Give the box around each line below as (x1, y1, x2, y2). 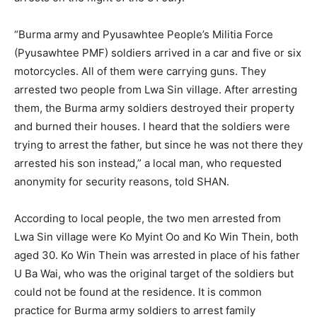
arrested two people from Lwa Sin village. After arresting (14, 82, 297, 96)
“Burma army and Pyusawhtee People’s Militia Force (14, 27, 273, 41)
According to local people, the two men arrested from (14, 211, 281, 225)
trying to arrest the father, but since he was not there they (14, 137, 303, 151)
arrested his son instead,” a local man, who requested (14, 156, 282, 170)
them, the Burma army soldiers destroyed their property (14, 100, 294, 115)
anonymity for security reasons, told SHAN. (14, 174, 229, 188)
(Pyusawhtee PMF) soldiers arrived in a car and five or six (14, 45, 301, 59)
